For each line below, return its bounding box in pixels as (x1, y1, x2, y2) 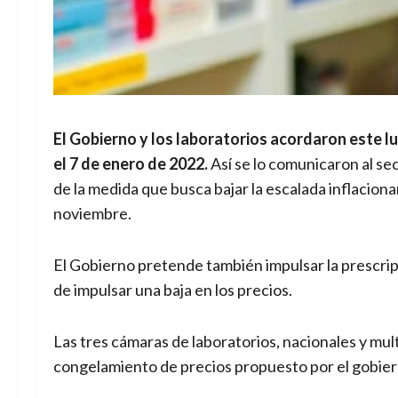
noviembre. (53, 203, 131, 223)
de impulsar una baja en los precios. (53, 279, 292, 299)
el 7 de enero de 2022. (53, 153, 211, 173)
